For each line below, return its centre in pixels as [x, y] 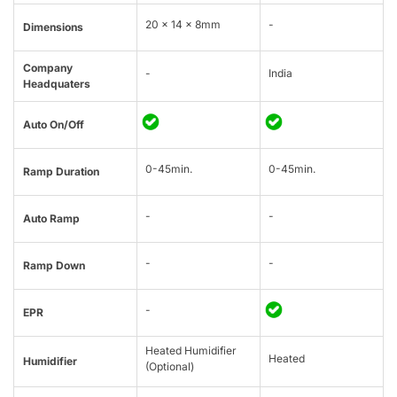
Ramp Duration [61, 172]
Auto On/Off [54, 125]
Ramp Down [54, 266]
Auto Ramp [51, 219]
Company [48, 68]
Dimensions [53, 27]
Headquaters [57, 84]
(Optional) [170, 367]
